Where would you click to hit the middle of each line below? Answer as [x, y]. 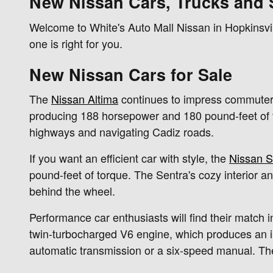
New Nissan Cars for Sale [131, 74]
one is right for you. [76, 43]
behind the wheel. [72, 191]
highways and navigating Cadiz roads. [122, 132]
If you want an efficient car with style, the [129, 158]
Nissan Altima [85, 99]
